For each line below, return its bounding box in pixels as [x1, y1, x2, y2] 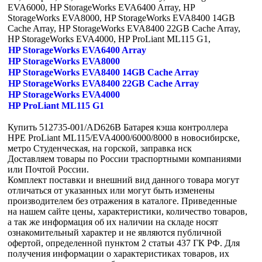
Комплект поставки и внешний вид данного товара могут [8, 175, 239, 185]
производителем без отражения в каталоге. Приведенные [8, 196, 237, 206]
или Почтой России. [8, 164, 89, 175]
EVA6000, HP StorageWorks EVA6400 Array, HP [8, 2, 195, 13]
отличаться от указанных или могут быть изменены [8, 185, 215, 196]
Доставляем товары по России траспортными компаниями [8, 154, 242, 164]
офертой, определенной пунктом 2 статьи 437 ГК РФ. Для [8, 238, 240, 249]
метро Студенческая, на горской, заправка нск [8, 143, 192, 154]
